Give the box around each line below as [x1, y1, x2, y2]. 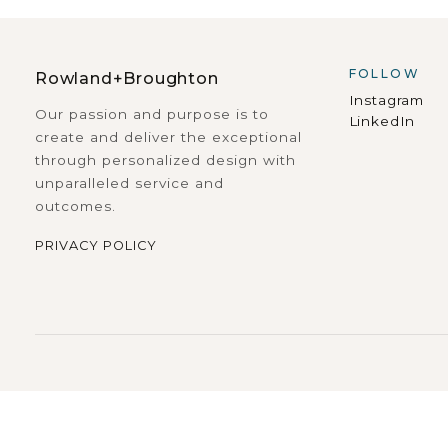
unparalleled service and [35, 175, 224, 191]
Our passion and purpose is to [35, 106, 269, 122]
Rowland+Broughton [35, 69, 219, 88]
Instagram [348, 92, 424, 108]
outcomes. [35, 198, 116, 214]
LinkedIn [348, 113, 416, 129]
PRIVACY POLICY [35, 238, 158, 253]
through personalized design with [35, 152, 296, 168]
